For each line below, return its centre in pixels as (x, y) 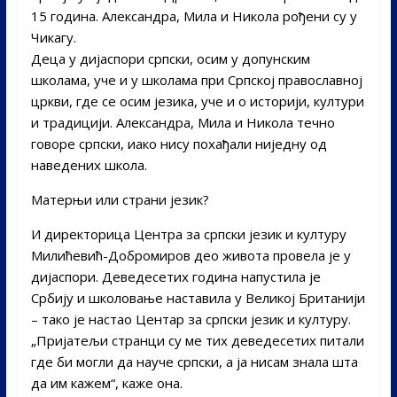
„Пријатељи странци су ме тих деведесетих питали (197, 340)
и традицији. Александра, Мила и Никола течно (183, 122)
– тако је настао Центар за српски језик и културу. (191, 319)
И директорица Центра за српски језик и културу (188, 234)
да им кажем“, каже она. (106, 382)
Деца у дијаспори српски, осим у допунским (170, 58)
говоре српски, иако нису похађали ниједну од (179, 143)
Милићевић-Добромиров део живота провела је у (191, 255)
